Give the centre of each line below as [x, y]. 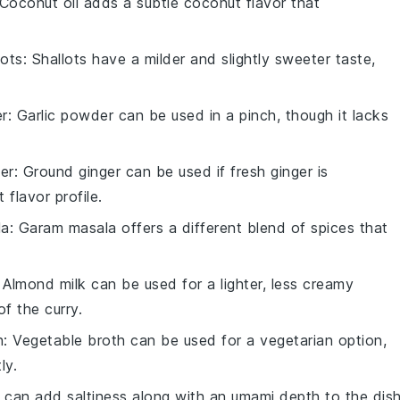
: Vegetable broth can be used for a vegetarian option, [195, 341]
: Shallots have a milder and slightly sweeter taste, [199, 59]
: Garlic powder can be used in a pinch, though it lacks [198, 116]
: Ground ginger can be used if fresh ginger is [171, 172]
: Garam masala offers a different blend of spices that [199, 228]
